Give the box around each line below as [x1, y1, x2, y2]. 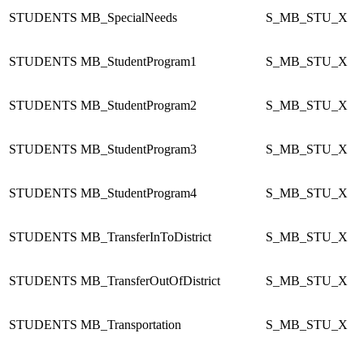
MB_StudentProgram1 [80, 54, 197, 68]
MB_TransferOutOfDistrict [80, 273, 220, 288]
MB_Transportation [80, 317, 181, 331]
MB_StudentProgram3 [80, 141, 197, 156]
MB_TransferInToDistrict [80, 229, 211, 244]
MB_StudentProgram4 [80, 185, 197, 200]
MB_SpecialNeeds [80, 10, 177, 24]
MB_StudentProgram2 [80, 97, 197, 112]
